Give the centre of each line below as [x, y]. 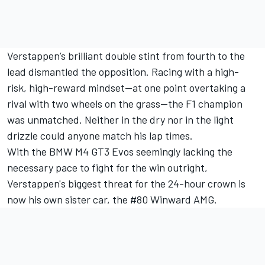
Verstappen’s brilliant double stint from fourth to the [126, 56]
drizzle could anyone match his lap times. [100, 136]
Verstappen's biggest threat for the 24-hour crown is [126, 184]
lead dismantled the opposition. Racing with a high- [123, 72]
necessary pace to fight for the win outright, [107, 168]
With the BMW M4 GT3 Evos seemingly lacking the [120, 152]
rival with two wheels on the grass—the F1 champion [125, 104]
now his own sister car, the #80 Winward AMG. [112, 200]
